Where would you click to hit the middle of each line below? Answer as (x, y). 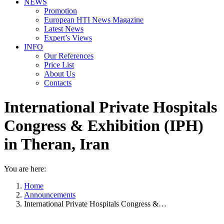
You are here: (25, 168)
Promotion (60, 11)
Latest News (64, 29)
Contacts (58, 83)
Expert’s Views (68, 38)
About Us (59, 74)
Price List (59, 65)
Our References (69, 56)
